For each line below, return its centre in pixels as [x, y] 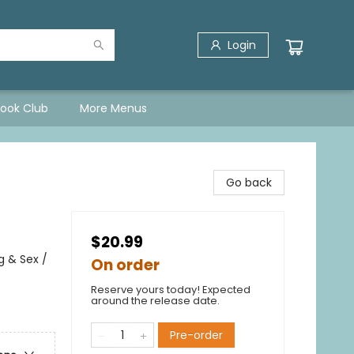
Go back [249, 183]
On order [125, 265]
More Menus [113, 108]
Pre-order [196, 335]
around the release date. [155, 301]
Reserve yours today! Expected [171, 290]
